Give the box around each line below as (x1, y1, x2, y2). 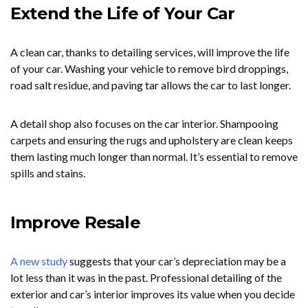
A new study (10, 254, 67, 267)
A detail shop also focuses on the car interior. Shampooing (10, 117, 278, 130)
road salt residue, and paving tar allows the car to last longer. (10, 78, 291, 91)
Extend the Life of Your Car (10, 3, 235, 23)
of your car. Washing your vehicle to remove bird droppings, (10, 62, 288, 75)
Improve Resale (10, 212, 140, 232)
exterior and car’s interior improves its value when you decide (10, 287, 295, 300)
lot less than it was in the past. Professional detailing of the (10, 271, 282, 284)
